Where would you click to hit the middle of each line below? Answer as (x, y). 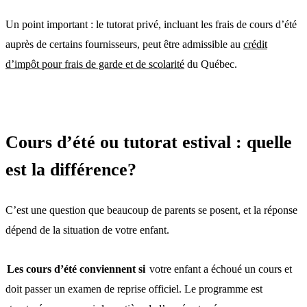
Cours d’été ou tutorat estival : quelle (149, 142)
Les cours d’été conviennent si (76, 269)
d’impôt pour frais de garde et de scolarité (95, 64)
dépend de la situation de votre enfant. (87, 230)
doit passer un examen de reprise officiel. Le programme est (134, 288)
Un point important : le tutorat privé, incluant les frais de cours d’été (151, 24)
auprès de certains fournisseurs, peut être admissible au (124, 44)
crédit (255, 44)
